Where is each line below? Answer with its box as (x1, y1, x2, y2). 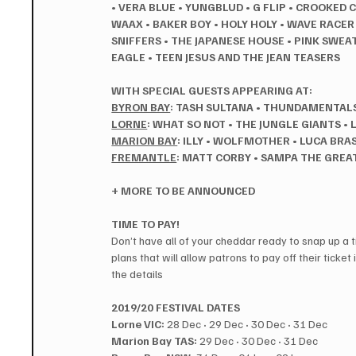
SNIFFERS (111, 33, 162, 48)
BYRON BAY (111, 100, 171, 114)
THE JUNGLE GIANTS (235, 117, 342, 131)
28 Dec (164, 317, 204, 331)
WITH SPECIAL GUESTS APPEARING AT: (111, 83, 313, 98)
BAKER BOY (153, 17, 212, 31)
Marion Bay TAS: (111, 334, 198, 348)
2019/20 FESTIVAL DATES (111, 300, 241, 315)
